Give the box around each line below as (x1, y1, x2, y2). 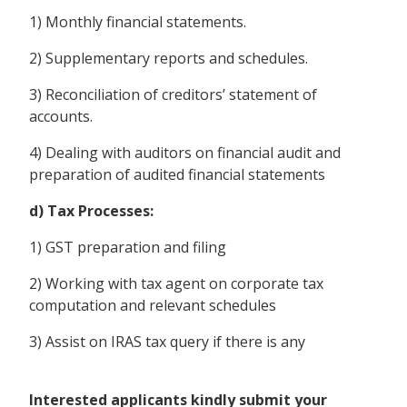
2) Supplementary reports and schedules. (29, 47, 308, 68)
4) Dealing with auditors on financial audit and (29, 142, 341, 163)
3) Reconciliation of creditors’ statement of (29, 84, 317, 104)
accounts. (29, 105, 93, 126)
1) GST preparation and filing (29, 236, 226, 257)
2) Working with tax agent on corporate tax (29, 273, 323, 293)
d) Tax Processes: (29, 200, 154, 221)
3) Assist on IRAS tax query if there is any (29, 331, 305, 352)
